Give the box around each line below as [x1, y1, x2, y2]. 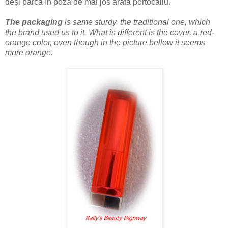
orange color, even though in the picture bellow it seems [5, 38, 205, 47]
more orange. [5, 48, 53, 57]
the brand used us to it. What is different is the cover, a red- [5, 27, 214, 37]
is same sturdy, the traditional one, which [63, 17, 210, 26]
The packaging [5, 17, 63, 26]
